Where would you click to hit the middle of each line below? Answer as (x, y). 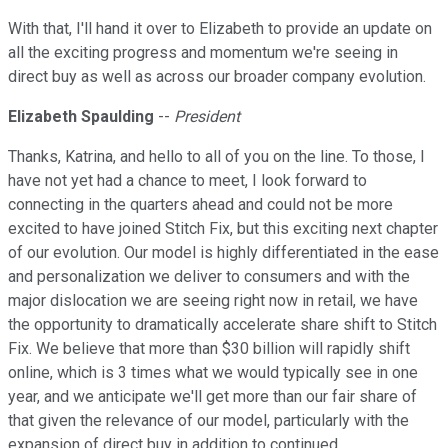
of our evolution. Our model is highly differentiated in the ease (223, 253)
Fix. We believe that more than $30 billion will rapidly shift (209, 349)
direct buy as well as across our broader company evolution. (217, 77)
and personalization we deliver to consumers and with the (209, 277)
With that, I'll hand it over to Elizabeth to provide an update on (220, 29)
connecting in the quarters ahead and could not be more (200, 205)
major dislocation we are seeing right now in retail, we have (213, 301)
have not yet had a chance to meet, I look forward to (187, 181)
